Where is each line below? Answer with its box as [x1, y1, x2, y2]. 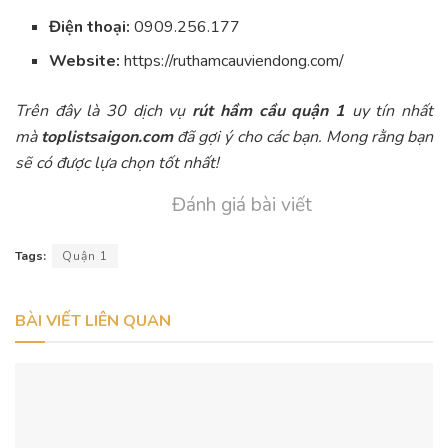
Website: [49, 50, 121, 73]
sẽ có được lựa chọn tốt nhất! [15, 152, 219, 175]
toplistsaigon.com [41, 126, 174, 149]
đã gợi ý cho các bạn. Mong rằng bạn [173, 126, 434, 149]
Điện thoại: [49, 16, 131, 39]
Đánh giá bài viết [172, 192, 312, 219]
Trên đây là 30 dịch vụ [15, 100, 193, 123]
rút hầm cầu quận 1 [192, 100, 345, 123]
